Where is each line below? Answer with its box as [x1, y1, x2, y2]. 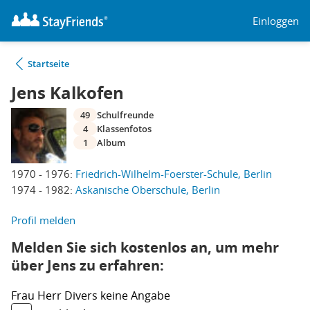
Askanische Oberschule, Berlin [75, 183, 220, 197]
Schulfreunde [97, 109, 154, 121]
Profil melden [11, 213, 75, 227]
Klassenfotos [97, 122, 152, 135]
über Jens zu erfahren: [11, 256, 164, 275]
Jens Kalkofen [11, 81, 124, 104]
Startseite [28, 57, 69, 70]
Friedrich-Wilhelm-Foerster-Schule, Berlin [75, 167, 272, 181]
